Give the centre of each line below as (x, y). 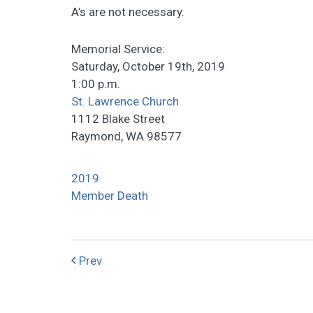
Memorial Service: (118, 49)
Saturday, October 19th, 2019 (148, 66)
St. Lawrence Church (125, 101)
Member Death (110, 196)
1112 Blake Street (118, 119)
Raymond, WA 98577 (126, 136)
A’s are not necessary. (128, 12)
